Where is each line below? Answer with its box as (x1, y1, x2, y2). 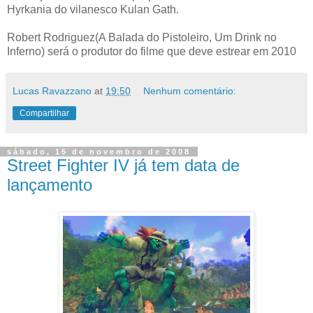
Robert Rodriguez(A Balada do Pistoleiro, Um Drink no (7, 31, 277, 44)
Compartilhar (20, 108, 69, 119)
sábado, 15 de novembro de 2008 (7, 147, 191, 156)
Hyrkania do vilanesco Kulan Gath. (7, 3, 179, 16)
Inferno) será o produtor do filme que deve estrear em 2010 (7, 45, 296, 58)
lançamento (7, 175, 92, 195)
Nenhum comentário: (143, 85, 237, 97)
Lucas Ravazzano (13, 85, 92, 97)
